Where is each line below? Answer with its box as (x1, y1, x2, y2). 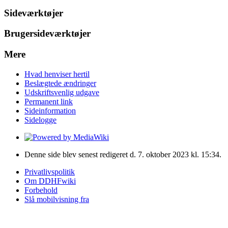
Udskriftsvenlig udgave (24, 88, 99, 97)
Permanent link (24, 97, 73, 106)
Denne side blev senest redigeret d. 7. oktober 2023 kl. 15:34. (24, 150, 221, 159)
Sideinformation (24, 106, 76, 115)
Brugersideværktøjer (4, 28, 91, 39)
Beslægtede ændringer (24, 78, 96, 88)
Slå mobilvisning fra (24, 194, 89, 204)
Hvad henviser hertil (24, 69, 90, 78)
